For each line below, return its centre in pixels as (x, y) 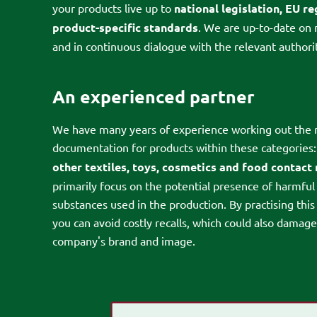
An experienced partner (154, 96)
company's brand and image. (124, 240)
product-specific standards (125, 27)
